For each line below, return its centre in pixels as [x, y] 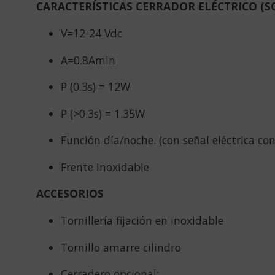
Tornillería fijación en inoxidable [142, 221]
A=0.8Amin [88, 60]
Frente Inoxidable [105, 167]
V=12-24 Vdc [91, 33]
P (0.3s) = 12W [95, 87]
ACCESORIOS [70, 194]
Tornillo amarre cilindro [121, 247]
